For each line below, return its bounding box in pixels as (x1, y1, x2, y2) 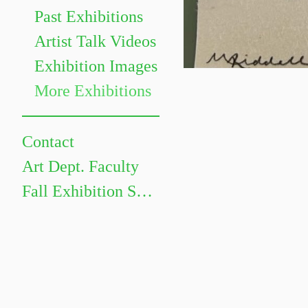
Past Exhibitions (34, 8, 143, 25)
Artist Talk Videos (34, 32, 156, 50)
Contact (22, 133, 74, 151)
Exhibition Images (34, 57, 157, 75)
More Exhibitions (34, 82, 151, 100)
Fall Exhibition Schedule (136, 182, 153, 200)
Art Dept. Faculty (22, 157, 139, 175)
